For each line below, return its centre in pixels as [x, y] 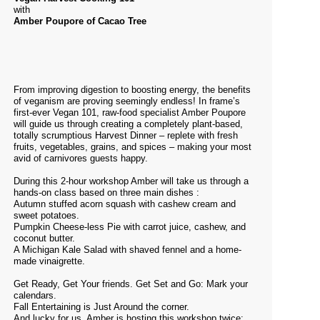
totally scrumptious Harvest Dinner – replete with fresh [126, 135]
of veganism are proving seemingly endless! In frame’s [127, 101]
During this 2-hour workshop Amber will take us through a [131, 181]
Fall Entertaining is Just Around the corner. [101, 307]
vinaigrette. [64, 261]
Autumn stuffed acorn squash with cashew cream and [125, 204]
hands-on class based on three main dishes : [106, 192]
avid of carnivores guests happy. [81, 158]
